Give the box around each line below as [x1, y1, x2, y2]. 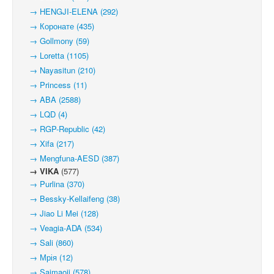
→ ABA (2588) [22, 94, 81, 105]
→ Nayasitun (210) [22, 64, 95, 76]
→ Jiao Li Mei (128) [22, 207, 98, 219]
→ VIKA [22, 165, 59, 177]
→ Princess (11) [22, 79, 87, 91]
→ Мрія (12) [22, 251, 73, 263]
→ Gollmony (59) [22, 35, 89, 46]
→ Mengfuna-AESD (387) [22, 152, 119, 164]
